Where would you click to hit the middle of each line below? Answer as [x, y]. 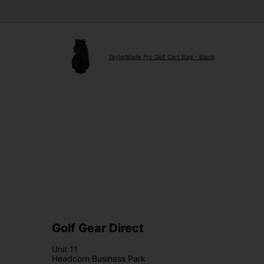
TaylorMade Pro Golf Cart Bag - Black [161, 57]
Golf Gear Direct [98, 228]
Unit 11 [65, 249]
